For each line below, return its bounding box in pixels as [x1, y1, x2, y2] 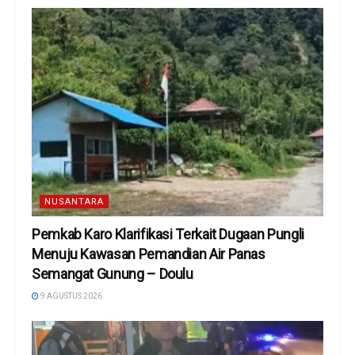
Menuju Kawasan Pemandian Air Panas [32, 246, 265, 263]
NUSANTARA [44, 197, 104, 208]
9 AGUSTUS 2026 [39, 292, 102, 301]
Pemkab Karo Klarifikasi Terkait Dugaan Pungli [32, 226, 304, 243]
